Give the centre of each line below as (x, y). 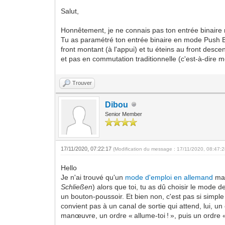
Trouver (82, 83)
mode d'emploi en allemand (169, 177)
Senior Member (124, 114)
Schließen (77, 187)
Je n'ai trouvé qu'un (93, 177)
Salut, (70, 11)
